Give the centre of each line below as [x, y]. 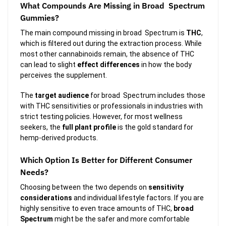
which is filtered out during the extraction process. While [111, 43]
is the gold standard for [155, 127]
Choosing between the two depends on [84, 187]
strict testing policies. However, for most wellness [101, 116]
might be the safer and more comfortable [121, 219]
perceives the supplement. [64, 75]
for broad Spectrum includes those [147, 95]
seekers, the [41, 127]
